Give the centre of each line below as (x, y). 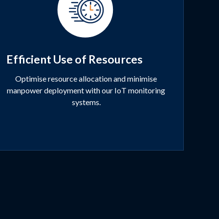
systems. (86, 102)
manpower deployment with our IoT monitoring (86, 90)
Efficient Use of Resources (75, 59)
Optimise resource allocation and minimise (86, 79)
